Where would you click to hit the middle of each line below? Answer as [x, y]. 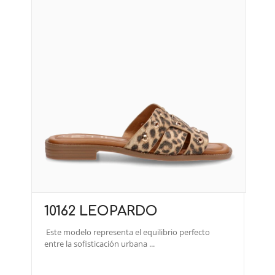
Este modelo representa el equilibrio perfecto [127, 232]
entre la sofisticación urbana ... [99, 243]
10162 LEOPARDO [101, 211]
